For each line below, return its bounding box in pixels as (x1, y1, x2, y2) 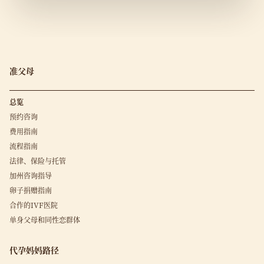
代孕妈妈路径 (9, 244, 59, 256)
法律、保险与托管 (9, 156, 66, 166)
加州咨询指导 (9, 170, 52, 180)
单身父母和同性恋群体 (9, 214, 80, 225)
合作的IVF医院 (9, 200, 58, 210)
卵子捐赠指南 (9, 185, 52, 195)
